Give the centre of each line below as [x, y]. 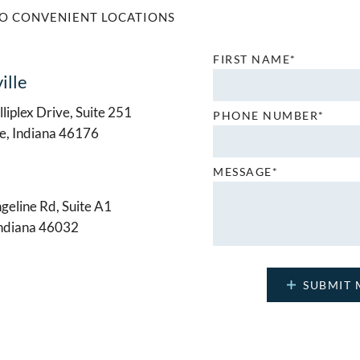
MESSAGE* [246, 171]
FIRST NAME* [255, 59]
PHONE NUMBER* [269, 115]
